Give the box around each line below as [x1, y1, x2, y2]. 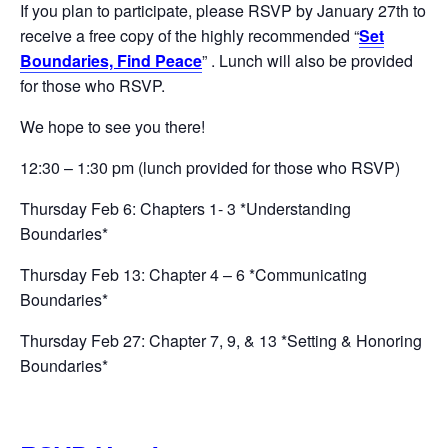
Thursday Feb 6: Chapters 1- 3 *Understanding [20, 197, 351, 220]
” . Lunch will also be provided [202, 49, 413, 72]
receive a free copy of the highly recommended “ [20, 24, 359, 47]
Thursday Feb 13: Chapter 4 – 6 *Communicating [20, 263, 367, 286]
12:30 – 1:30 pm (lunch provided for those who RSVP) [20, 156, 400, 179]
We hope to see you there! [20, 115, 205, 138]
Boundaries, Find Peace [20, 49, 202, 72]
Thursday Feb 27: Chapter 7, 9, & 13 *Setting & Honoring [20, 329, 422, 352]
